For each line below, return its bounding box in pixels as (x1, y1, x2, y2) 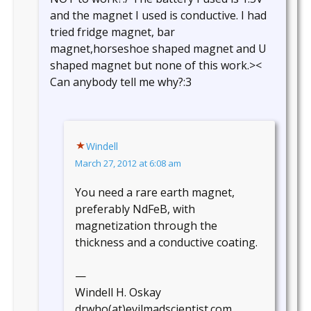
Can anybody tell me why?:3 (50, 74, 192, 90)
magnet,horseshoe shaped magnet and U (50, 41, 267, 57)
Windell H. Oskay (75, 285, 161, 301)
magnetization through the (75, 218, 217, 234)
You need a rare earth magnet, (75, 185, 235, 201)
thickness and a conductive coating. (75, 235, 258, 251)
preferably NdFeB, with (75, 201, 195, 217)
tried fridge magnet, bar (50, 24, 175, 40)
